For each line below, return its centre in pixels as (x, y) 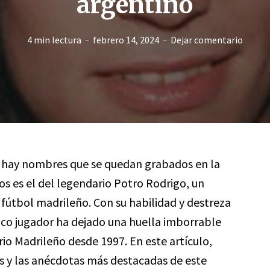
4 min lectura (54, 39)
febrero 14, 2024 (126, 39)
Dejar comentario (206, 39)
